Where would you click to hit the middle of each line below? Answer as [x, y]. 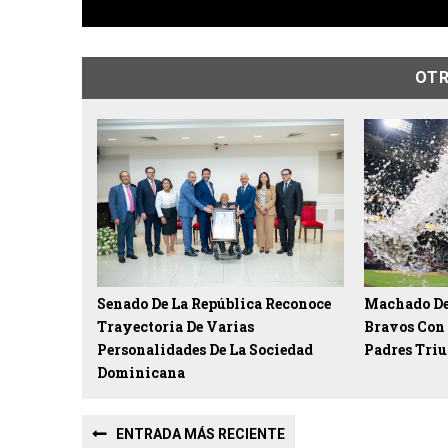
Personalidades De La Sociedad [205, 349]
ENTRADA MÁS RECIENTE [200, 433]
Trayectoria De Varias [175, 326]
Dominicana [141, 372]
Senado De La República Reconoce [214, 303]
